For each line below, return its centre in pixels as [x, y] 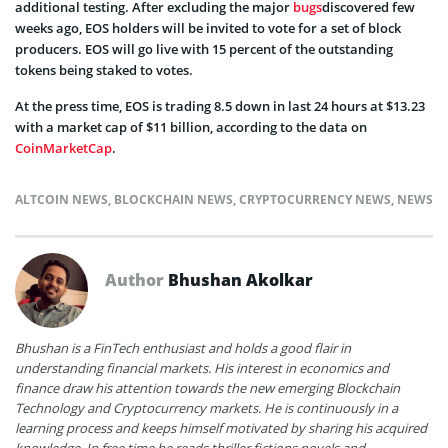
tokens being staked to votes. [104, 69]
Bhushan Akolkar [240, 279]
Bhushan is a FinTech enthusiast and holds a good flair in [183, 347]
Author [136, 279]
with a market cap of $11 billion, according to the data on [191, 126]
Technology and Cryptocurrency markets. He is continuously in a [206, 407]
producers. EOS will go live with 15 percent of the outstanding [204, 48]
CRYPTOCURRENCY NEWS [315, 199]
